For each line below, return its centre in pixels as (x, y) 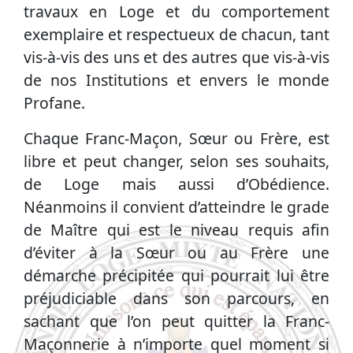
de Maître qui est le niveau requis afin (176, 230)
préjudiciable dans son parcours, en (176, 299)
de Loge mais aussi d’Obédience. (176, 184)
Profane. (54, 103)
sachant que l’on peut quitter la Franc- (176, 321)
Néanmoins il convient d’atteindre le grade (176, 207)
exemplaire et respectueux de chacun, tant (176, 35)
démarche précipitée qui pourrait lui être (176, 276)
